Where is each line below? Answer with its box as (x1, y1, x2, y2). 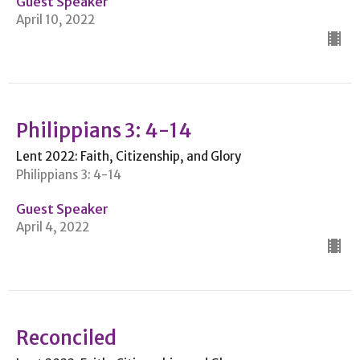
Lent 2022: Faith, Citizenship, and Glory (16, 148, 241, 164)
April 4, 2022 (16, 219, 89, 235)
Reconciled (16, 325, 117, 350)
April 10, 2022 (16, 11, 95, 27)
